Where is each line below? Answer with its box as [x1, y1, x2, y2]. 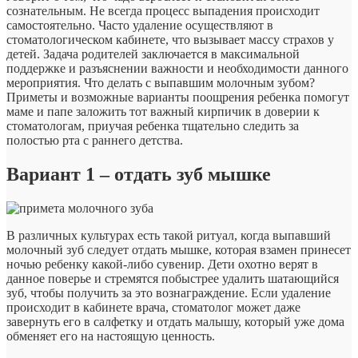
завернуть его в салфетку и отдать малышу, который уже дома [6, 314, 344, 328]
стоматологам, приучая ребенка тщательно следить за [6, 118, 299, 133]
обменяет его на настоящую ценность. [6, 328, 215, 343]
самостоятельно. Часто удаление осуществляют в [6, 18, 273, 32]
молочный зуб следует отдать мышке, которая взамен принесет [6, 242, 351, 257]
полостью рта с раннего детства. [6, 133, 183, 147]
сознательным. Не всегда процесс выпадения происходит [6, 3, 320, 18]
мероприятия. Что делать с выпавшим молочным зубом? [6, 75, 315, 89]
